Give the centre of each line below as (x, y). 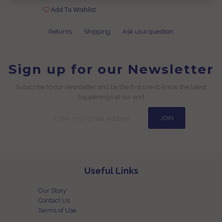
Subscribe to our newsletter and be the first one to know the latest (111, 87)
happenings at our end (111, 97)
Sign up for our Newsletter (111, 70)
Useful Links (111, 171)
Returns (60, 32)
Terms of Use (57, 211)
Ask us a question (148, 32)
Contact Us (54, 201)
